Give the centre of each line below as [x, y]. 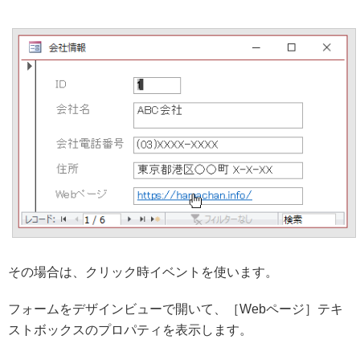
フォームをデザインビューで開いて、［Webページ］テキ [176, 309]
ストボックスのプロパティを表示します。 [130, 330]
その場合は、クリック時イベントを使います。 [143, 272]
